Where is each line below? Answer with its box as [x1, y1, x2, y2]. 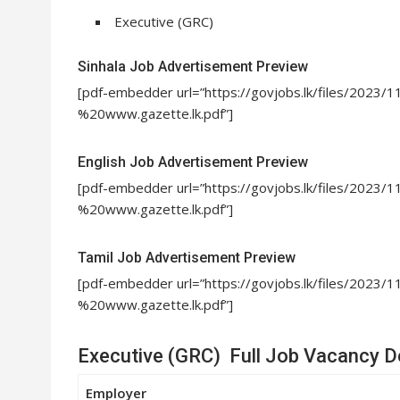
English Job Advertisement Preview [78, 153, 308, 171]
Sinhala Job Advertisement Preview [78, 57, 308, 75]
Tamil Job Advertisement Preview [78, 248, 296, 266]
